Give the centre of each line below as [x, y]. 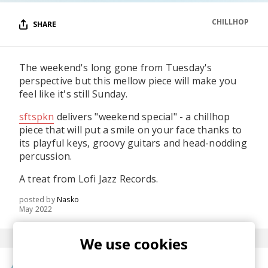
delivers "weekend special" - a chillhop [142, 117]
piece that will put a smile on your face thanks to [131, 130]
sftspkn [37, 117]
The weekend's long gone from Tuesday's [116, 68]
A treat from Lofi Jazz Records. [89, 179]
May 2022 [36, 209]
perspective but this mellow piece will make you [128, 81]
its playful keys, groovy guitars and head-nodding [133, 143]
